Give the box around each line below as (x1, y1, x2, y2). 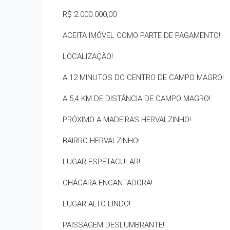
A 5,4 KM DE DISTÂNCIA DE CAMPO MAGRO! (63, 94, 210, 103)
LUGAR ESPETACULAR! (63, 157, 140, 166)
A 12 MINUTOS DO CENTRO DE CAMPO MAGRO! (63, 73, 224, 82)
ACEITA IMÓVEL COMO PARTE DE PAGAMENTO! (63, 31, 220, 40)
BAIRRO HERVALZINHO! (63, 136, 140, 145)
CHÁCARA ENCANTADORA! (63, 178, 152, 187)
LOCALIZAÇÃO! (63, 52, 113, 61)
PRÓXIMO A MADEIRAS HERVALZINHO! (63, 115, 191, 124)
